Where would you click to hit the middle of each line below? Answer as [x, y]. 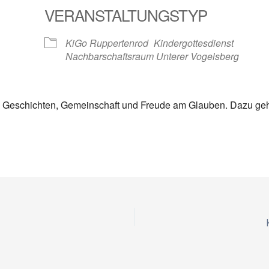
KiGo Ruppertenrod [107, 43]
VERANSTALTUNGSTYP [126, 15]
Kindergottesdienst [194, 43]
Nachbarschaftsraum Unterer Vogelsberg [152, 56]
